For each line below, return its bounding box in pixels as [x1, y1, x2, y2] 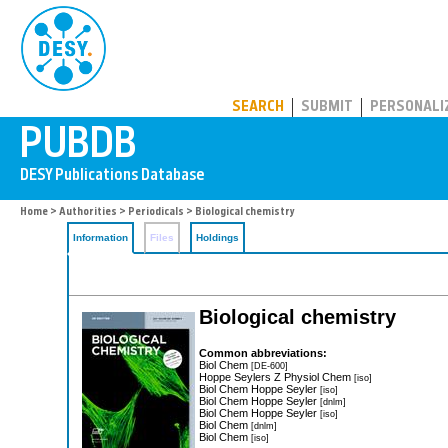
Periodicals [128, 207, 184, 218]
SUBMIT [301, 100, 353, 115]
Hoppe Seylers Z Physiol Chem [199, 370, 354, 383]
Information [73, 232, 128, 243]
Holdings [196, 232, 239, 243]
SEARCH [232, 100, 284, 115]
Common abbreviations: [199, 346, 327, 359]
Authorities [59, 207, 117, 218]
